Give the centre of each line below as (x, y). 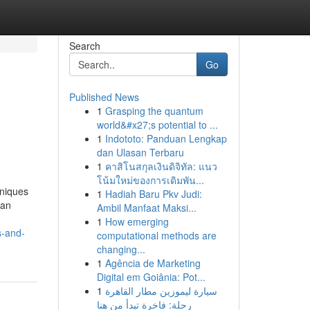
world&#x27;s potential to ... (157, 125)
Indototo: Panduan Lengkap (166, 138)
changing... (121, 249)
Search (84, 46)
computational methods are (156, 235)
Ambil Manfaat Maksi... (146, 208)
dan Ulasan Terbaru (140, 152)
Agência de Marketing (153, 263)
